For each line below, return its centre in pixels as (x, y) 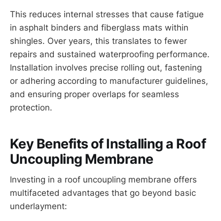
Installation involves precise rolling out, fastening (106, 68)
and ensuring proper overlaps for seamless (94, 94)
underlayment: (38, 206)
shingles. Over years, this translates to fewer (98, 41)
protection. (31, 108)
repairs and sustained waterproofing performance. (110, 55)
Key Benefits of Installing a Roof (108, 144)
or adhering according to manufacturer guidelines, (109, 81)
